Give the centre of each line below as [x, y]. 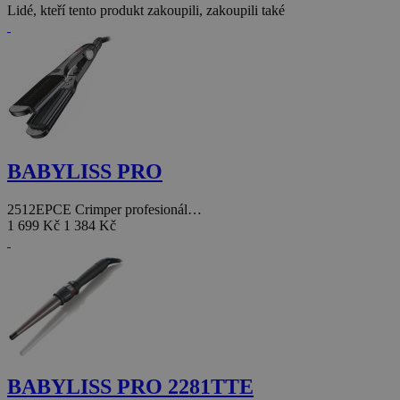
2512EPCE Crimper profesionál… [104, 210]
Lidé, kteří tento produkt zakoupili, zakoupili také [146, 11]
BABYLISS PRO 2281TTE [130, 387]
